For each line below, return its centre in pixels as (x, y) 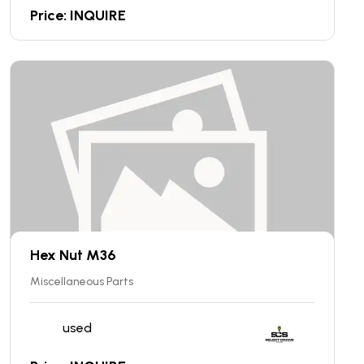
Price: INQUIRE (78, 15)
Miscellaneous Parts (82, 281)
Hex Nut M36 (73, 255)
